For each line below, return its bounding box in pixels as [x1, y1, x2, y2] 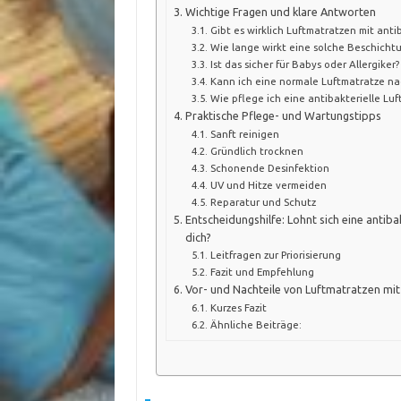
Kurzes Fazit [209, 301, 267, 313]
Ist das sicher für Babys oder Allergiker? [209, 57, 399, 70]
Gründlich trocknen [209, 144, 303, 157]
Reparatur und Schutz [209, 195, 316, 208]
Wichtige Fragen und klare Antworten [184, 4, 376, 18]
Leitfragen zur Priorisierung [209, 248, 341, 260]
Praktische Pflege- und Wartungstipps [184, 108, 381, 122]
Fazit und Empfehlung [209, 265, 314, 277]
